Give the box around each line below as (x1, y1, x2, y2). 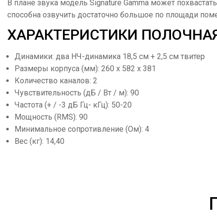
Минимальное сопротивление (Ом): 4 (15, 124, 149, 134)
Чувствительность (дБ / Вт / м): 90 (15, 88, 139, 97)
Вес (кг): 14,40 (15, 137, 64, 146)
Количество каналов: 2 (15, 76, 97, 85)
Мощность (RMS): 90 (15, 112, 88, 122)
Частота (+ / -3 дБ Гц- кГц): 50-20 (15, 100, 132, 109)
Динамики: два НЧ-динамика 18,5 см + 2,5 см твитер (15, 52, 205, 61)
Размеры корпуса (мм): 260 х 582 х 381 (15, 64, 156, 73)
